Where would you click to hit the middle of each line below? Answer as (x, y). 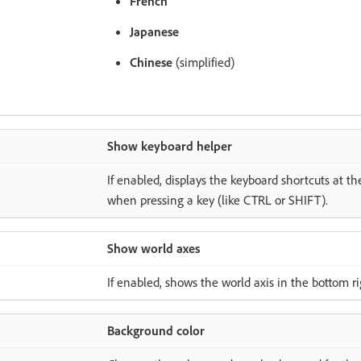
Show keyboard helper (169, 146)
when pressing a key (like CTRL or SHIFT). (217, 200)
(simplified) (203, 62)
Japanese (154, 31)
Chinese (151, 62)
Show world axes (153, 248)
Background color (156, 330)
